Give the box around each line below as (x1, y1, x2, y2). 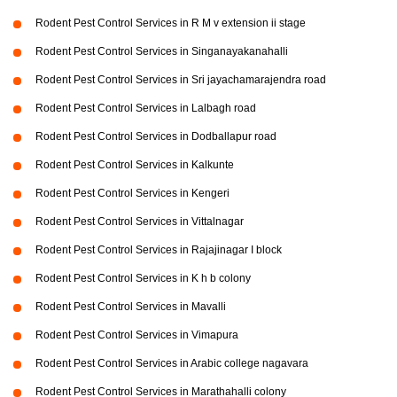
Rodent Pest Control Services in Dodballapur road (35, 130, 276, 144)
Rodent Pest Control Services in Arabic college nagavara (35, 357, 308, 370)
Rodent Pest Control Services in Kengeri (35, 187, 230, 200)
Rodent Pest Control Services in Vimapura (35, 329, 238, 342)
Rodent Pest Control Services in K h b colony (35, 272, 251, 285)
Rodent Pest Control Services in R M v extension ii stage (35, 17, 306, 30)
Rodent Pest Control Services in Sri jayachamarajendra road (35, 74, 326, 87)
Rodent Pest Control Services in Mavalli (35, 300, 226, 314)
